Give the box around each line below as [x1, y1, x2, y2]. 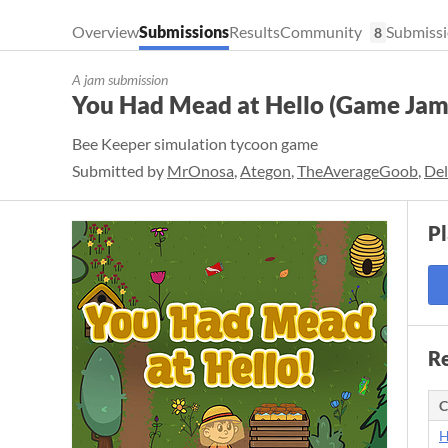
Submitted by [72, 161, 167, 180]
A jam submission [72, 71, 168, 88]
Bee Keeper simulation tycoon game [72, 134, 318, 153]
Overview [72, 22, 139, 41]
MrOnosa [167, 161, 234, 180]
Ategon [240, 161, 291, 180]
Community [280, 22, 362, 41]
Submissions [139, 22, 229, 41]
